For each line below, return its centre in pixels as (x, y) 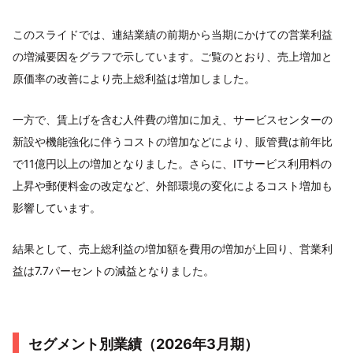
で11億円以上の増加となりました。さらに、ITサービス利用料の (172, 163)
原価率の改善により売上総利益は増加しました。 (134, 78)
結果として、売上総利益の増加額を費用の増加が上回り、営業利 (173, 249)
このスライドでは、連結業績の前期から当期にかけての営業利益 (173, 34)
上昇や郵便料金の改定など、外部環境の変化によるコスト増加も (173, 186)
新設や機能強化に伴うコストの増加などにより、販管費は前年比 (173, 141)
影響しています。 (57, 208)
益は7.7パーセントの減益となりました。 (113, 271)
